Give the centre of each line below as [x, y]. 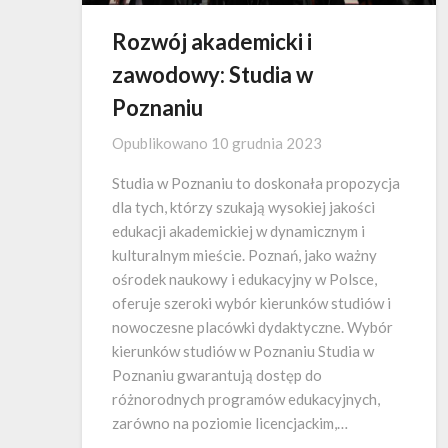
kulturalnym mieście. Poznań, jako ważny [244, 255]
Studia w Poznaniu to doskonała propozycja [256, 183]
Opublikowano [161, 143]
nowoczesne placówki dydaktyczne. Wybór [252, 327]
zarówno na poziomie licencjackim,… [230, 423]
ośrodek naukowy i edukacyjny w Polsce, [244, 279]
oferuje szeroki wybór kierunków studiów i [251, 303]
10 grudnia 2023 [266, 143]
